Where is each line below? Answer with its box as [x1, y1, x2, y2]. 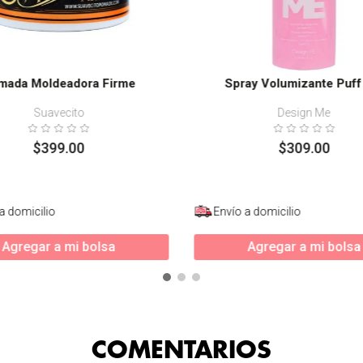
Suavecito [33, 105, 85, 119]
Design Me [277, 105, 331, 119]
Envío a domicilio [213, 204, 301, 218]
